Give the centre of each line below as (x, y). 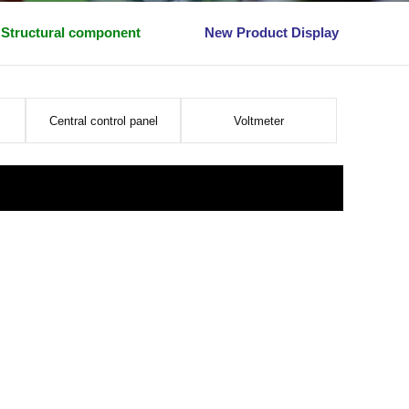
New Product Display (272, 32)
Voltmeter (259, 121)
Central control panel (103, 121)
